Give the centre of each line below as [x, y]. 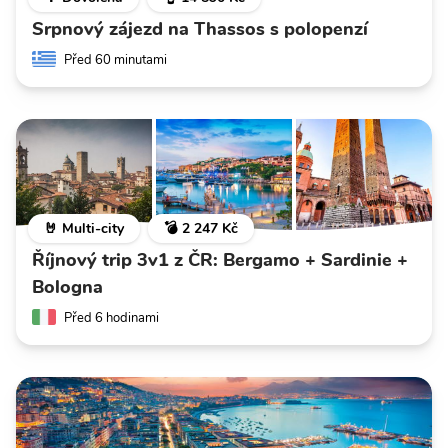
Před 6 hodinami [111, 317]
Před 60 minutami [115, 59]
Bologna [67, 286]
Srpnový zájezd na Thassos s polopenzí [200, 28]
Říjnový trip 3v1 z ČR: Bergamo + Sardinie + [220, 259]
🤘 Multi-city [84, 228]
